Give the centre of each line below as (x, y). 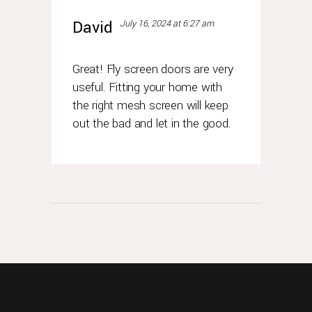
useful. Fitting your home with (148, 87)
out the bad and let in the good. (152, 124)
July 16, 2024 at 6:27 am (167, 24)
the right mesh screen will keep (150, 106)
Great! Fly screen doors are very (153, 69)
